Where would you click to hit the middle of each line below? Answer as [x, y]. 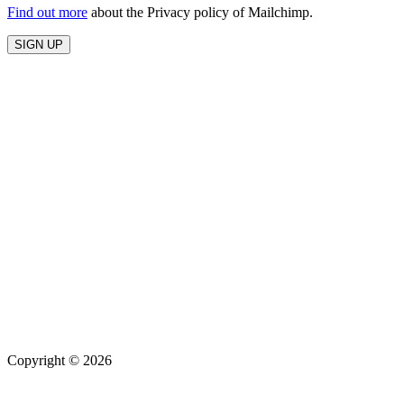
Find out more [47, 12]
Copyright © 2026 [60, 360]
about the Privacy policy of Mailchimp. [200, 12]
